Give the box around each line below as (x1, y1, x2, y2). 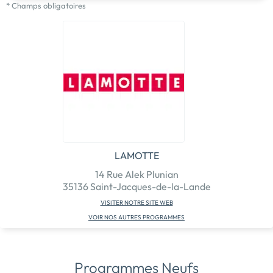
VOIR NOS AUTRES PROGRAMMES (88, 213, 185, 221)
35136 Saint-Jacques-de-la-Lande (62, 180, 211, 193)
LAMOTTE (114, 149, 159, 161)
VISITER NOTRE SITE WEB (100, 198, 173, 207)
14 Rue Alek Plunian (94, 168, 179, 180)
